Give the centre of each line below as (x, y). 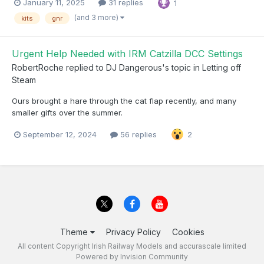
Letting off (222, 68)
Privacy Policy (133, 232)
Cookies (188, 232)
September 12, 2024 (60, 134)
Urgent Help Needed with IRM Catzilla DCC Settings (127, 54)
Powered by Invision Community (132, 256)
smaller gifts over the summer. (67, 113)
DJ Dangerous (134, 68)
